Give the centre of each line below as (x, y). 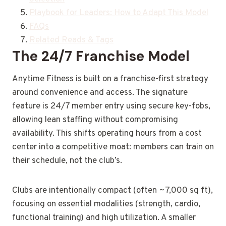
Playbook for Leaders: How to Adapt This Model (119, 13)
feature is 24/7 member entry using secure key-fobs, (111, 107)
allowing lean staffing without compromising (95, 120)
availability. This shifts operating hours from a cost (107, 134)
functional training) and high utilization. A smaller (104, 218)
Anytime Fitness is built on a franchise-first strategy (110, 79)
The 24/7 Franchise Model (101, 56)
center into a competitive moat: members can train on (113, 148)
